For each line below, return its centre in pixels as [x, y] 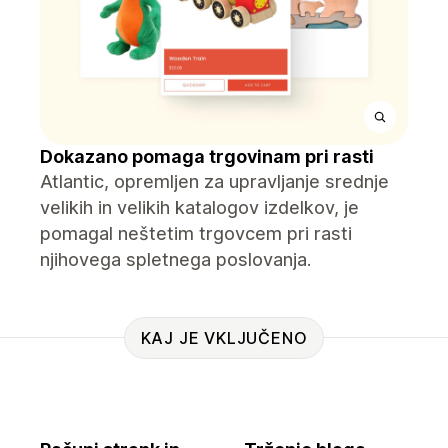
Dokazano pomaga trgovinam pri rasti [207, 156]
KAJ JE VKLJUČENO [224, 337]
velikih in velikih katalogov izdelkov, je [199, 207]
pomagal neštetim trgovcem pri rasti [196, 233]
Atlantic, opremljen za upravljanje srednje [214, 181]
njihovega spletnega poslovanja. [175, 259]
